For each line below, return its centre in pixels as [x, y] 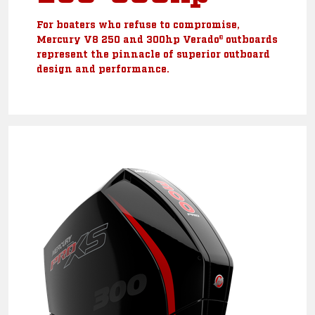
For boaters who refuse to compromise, [138, 24]
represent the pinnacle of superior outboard [153, 53]
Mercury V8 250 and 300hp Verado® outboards [157, 38]
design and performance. [103, 68]
